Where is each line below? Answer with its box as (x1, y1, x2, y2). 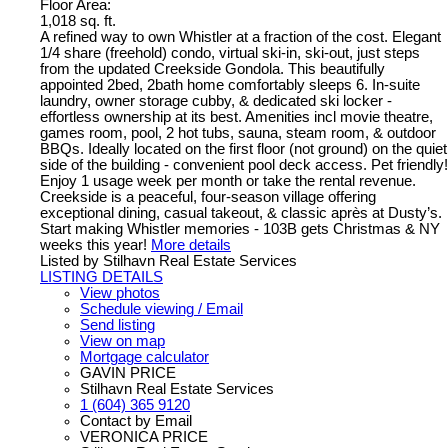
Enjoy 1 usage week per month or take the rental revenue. (40, 172, 416, 189)
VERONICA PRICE (80, 428, 208, 445)
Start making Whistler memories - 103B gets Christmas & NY (40, 220, 440, 237)
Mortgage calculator (80, 348, 209, 365)
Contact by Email (80, 412, 192, 429)
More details (151, 236, 231, 253)
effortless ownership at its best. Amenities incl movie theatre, (40, 108, 433, 125)
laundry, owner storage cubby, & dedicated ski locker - (40, 92, 392, 109)
